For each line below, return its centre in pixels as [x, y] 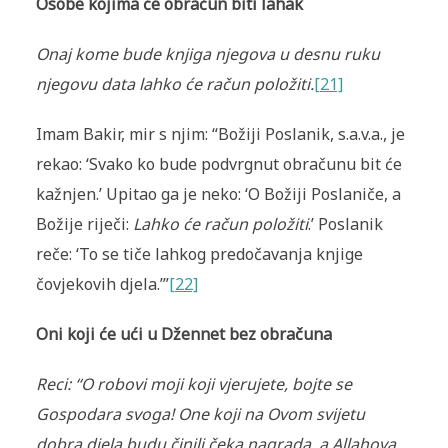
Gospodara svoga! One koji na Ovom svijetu [200, 414]
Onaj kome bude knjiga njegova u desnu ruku [207, 54]
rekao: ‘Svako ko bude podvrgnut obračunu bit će [218, 164]
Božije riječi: [84, 224]
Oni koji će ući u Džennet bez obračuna [183, 334]
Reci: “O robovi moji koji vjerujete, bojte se [193, 384]
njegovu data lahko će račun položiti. [174, 84]
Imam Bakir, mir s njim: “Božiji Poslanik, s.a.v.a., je [220, 134]
